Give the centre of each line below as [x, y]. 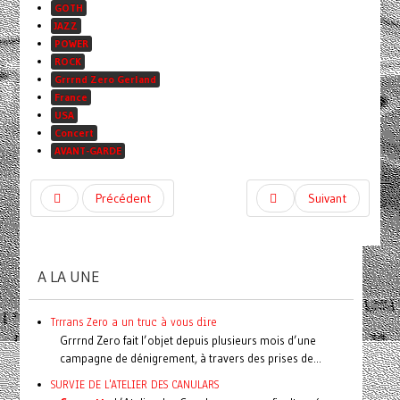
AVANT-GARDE [87, 151]
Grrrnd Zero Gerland [105, 79]
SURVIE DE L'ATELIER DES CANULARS [134, 385]
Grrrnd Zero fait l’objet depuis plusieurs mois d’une [187, 341]
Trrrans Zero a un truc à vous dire [133, 322]
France [71, 97]
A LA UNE [68, 277]
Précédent [123, 199]
